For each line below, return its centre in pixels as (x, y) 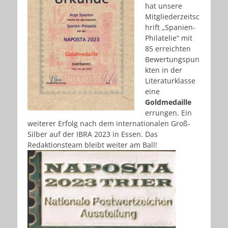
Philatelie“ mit (169, 38)
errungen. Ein (168, 113)
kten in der (164, 70)
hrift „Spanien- (170, 27)
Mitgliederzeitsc (172, 17)
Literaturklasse (170, 81)
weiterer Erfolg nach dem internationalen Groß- (109, 124)
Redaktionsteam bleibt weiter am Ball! (92, 145)
